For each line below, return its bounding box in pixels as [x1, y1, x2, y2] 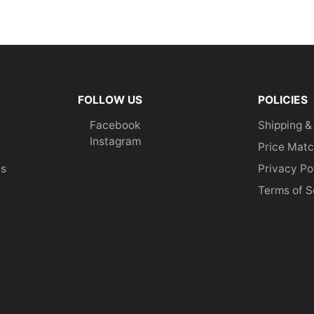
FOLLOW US [78, 93, 143, 107]
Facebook [90, 118, 141, 132]
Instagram [90, 135, 142, 149]
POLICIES [257, 93, 308, 107]
